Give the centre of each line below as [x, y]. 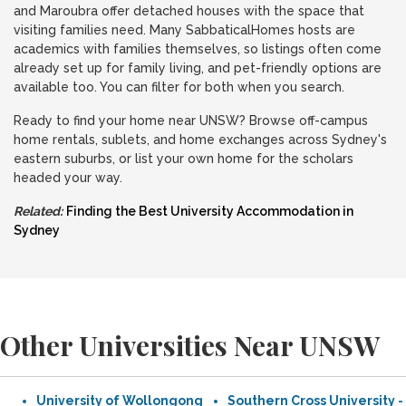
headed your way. [68, 178]
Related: [38, 211]
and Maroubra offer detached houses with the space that [189, 11]
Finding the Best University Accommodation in [210, 211]
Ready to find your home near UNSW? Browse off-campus [191, 121]
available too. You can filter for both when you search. [179, 87]
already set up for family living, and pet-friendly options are [198, 68]
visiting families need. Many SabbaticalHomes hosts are [184, 30]
